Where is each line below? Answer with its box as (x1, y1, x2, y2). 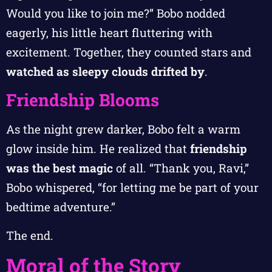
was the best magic (6, 160, 113, 176)
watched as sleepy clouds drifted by (6, 64, 205, 79)
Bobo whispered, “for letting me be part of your (6, 180, 259, 195)
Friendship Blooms (6, 89, 159, 112)
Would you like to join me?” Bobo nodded (6, 5, 225, 21)
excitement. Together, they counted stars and (6, 44, 251, 59)
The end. (6, 227, 53, 243)
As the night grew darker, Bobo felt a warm (6, 121, 240, 137)
